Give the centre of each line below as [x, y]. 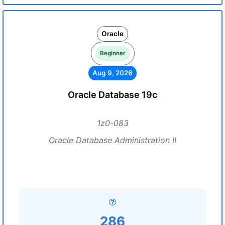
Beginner [113, 53]
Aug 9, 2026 [113, 73]
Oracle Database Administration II [113, 140]
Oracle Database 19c [113, 95]
